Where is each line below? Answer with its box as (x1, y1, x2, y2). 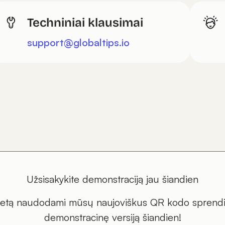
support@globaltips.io (27, 36, 130, 49)
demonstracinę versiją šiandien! (44, 211, 181, 224)
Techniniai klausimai (27, 15, 144, 30)
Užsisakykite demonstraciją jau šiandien (27, 173, 198, 186)
